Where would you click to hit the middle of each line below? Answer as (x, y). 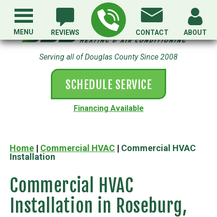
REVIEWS (65, 32)
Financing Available (108, 108)
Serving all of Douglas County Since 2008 (108, 57)
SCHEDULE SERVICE (108, 85)
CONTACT (152, 32)
